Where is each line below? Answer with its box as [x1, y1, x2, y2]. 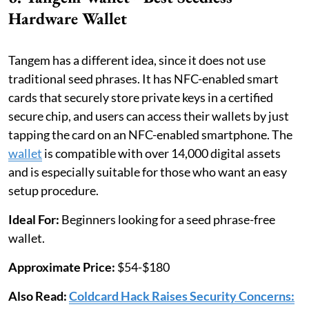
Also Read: [8, 288, 69, 303]
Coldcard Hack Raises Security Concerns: [69, 288, 295, 303]
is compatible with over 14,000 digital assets [42, 145, 281, 161]
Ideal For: [8, 211, 59, 227]
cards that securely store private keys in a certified [8, 89, 273, 105]
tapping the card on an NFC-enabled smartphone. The [8, 126, 292, 142]
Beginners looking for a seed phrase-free [59, 211, 275, 227]
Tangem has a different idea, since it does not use [8, 52, 266, 68]
